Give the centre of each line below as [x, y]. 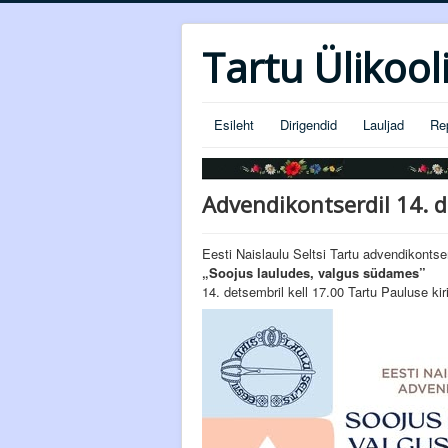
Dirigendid [308, 124]
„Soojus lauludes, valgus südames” [314, 272]
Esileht [234, 124]
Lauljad [383, 124]
